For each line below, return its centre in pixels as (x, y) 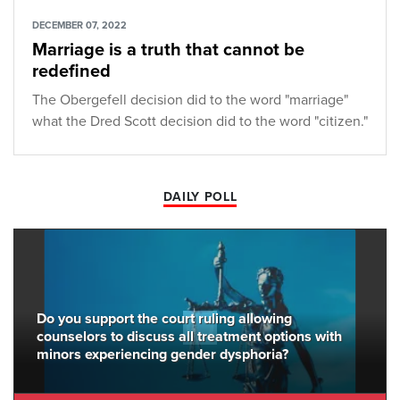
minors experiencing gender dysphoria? (162, 354)
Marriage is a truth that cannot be (168, 50)
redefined (71, 71)
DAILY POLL (200, 196)
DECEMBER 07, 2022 (79, 25)
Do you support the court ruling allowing (164, 318)
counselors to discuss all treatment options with (189, 336)
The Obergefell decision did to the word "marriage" (190, 100)
